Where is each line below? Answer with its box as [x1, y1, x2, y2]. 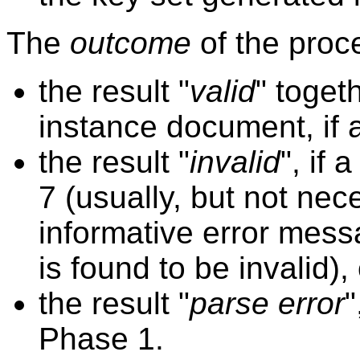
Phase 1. [39, 321, 164, 356]
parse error [190, 285, 345, 321]
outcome [70, 25, 191, 60]
